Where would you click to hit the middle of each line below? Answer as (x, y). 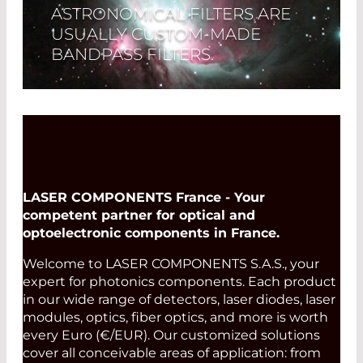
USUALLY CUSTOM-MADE (156, 34)
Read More (104, 115)
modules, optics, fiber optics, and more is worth (175, 318)
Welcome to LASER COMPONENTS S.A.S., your (171, 264)
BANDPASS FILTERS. (132, 55)
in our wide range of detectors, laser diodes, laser (179, 300)
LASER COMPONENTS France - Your (144, 198)
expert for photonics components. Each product (179, 282)
